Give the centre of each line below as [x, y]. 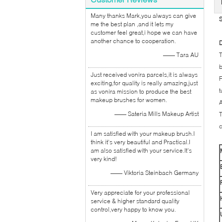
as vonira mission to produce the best [141, 91]
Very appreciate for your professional [140, 193]
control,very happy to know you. [133, 209]
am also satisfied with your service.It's [141, 150]
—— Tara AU [181, 55]
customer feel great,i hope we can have [144, 32]
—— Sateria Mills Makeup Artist [157, 114]
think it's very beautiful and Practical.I [140, 142]
